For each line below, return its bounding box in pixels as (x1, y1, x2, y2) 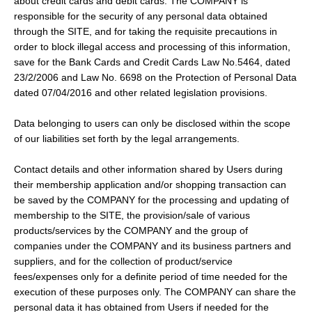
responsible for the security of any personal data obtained (14, 10, 267, 22)
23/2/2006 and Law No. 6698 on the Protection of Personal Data (14, 72, 297, 84)
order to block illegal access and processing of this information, (14, 41, 290, 53)
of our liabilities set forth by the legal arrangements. (14, 133, 242, 145)
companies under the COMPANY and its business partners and (14, 240, 291, 252)
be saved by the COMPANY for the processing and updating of (14, 194, 289, 206)
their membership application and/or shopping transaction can (14, 179, 286, 191)
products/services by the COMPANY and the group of (14, 225, 248, 237)
